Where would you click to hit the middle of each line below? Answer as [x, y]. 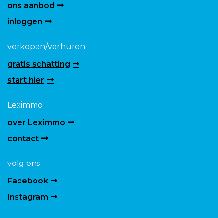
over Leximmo [36, 122]
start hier [26, 80]
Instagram [28, 197]
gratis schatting [39, 64]
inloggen [25, 21]
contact [23, 138]
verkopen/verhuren [46, 46]
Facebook [28, 181]
